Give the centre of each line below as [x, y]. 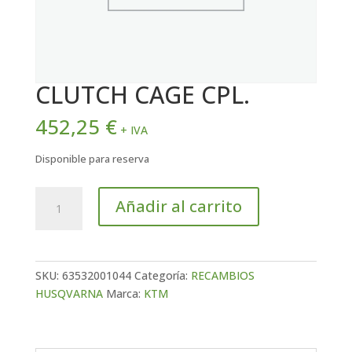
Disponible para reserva [92, 159]
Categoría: [162, 276]
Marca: [125, 294]
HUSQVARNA [69, 294]
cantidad [56, 250]
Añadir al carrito [178, 207]
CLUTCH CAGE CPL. [142, 95]
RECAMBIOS [222, 276]
